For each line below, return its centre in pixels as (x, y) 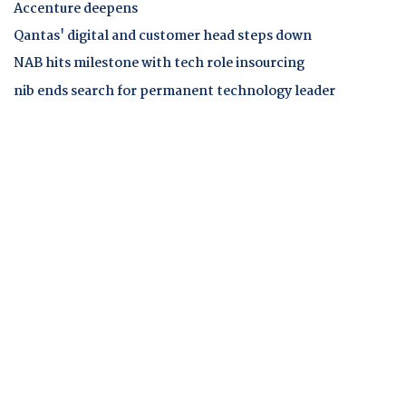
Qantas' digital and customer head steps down (163, 37)
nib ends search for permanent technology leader (174, 91)
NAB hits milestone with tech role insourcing (159, 64)
